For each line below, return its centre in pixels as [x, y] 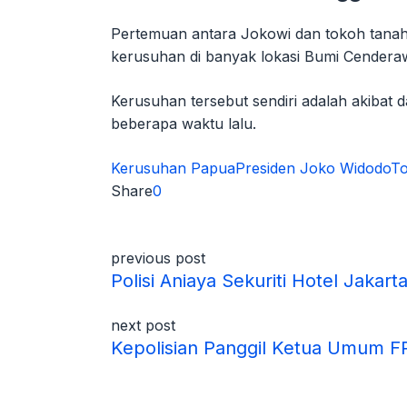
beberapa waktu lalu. [184, 123]
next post [143, 325]
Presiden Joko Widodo [313, 168]
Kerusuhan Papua [173, 168]
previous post [158, 258]
